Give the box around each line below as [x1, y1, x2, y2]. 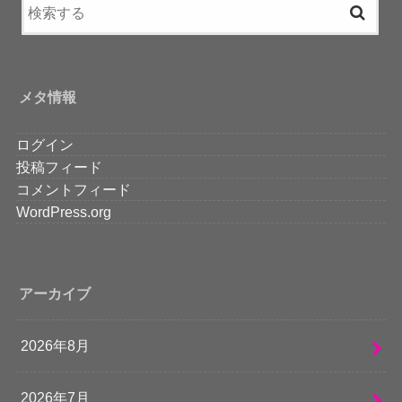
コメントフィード [15, 181, 131, 198]
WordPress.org [15, 204, 111, 221]
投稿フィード [15, 159, 102, 176]
